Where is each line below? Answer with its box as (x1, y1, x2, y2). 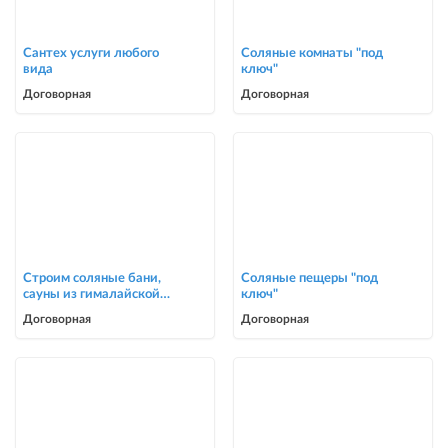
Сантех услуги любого (23, 47, 160, 60)
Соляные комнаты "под (240, 47, 383, 60)
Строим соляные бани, (23, 272, 162, 285)
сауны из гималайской (23, 288, 161, 301)
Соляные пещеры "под (240, 272, 378, 285)
